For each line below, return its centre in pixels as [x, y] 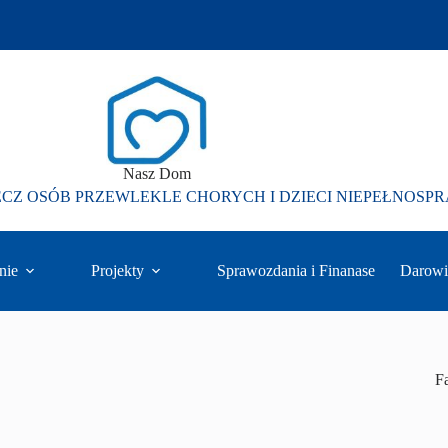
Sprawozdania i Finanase [295, 270]
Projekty [117, 270]
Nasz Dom [156, 173]
